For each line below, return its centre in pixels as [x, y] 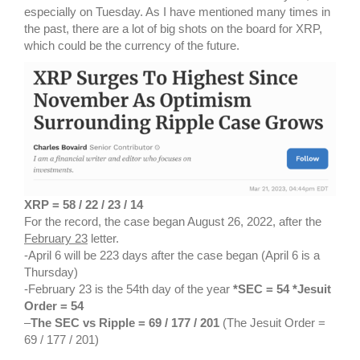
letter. [103, 239]
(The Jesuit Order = [272, 323]
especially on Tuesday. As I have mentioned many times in [177, 12]
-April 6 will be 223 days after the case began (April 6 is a [172, 256]
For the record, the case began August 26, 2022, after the [173, 222]
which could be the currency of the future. [132, 46]
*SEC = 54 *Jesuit [282, 289]
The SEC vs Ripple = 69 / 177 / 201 [125, 323]
